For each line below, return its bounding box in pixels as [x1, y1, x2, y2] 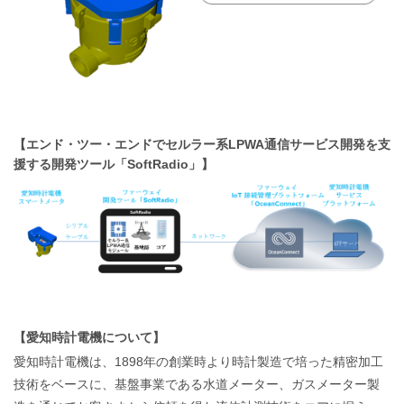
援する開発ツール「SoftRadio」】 [14, 156, 214, 171]
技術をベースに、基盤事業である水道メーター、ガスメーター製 [14, 376, 380, 391]
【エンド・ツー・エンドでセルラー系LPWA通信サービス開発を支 [14, 136, 390, 151]
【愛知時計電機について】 [14, 329, 165, 344]
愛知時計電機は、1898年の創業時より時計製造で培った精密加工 [14, 353, 383, 369]
